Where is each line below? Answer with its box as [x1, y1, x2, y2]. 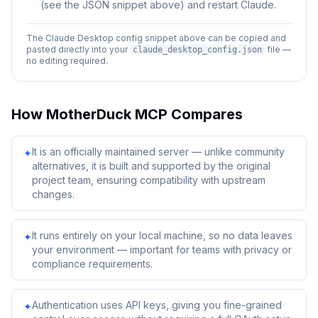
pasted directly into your [26, 44, 130, 55]
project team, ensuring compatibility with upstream [32, 174, 265, 186]
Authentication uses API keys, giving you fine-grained [32, 299, 282, 311]
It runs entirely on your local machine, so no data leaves [32, 229, 292, 241]
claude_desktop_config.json [133, 45, 262, 55]
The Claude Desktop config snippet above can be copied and [26, 33, 286, 43]
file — [265, 44, 291, 55]
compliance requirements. [32, 258, 153, 270]
